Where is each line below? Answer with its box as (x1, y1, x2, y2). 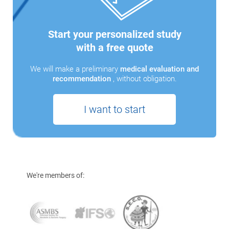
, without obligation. (112, 74, 177, 84)
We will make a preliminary (30, 64, 120, 74)
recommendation (52, 74, 113, 84)
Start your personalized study (48, 28, 181, 41)
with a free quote (76, 41, 153, 54)
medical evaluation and (120, 64, 199, 74)
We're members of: (27, 171, 84, 180)
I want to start (84, 103, 145, 116)
